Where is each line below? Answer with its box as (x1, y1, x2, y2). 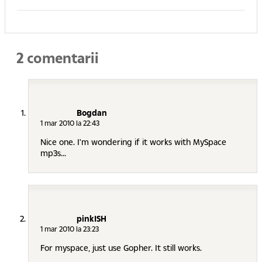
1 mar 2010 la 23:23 (40, 224, 99, 235)
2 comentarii (16, 48, 99, 67)
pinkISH (77, 213, 106, 225)
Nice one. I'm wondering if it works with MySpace (40, 136, 226, 148)
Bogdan (77, 107, 107, 119)
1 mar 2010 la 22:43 (40, 118, 99, 129)
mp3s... (40, 147, 66, 159)
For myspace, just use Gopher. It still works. (40, 242, 202, 254)
